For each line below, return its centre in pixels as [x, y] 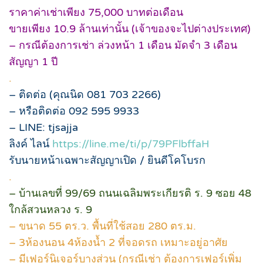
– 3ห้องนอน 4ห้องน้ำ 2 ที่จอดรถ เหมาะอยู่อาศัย [118, 242]
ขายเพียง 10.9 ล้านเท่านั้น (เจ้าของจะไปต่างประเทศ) [130, 28]
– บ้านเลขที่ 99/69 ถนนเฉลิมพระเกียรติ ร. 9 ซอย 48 [130, 193]
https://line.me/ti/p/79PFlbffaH [131, 144]
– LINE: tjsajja [43, 127]
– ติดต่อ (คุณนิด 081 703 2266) [85, 94]
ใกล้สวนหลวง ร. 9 [50, 209]
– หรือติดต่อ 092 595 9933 [75, 111]
